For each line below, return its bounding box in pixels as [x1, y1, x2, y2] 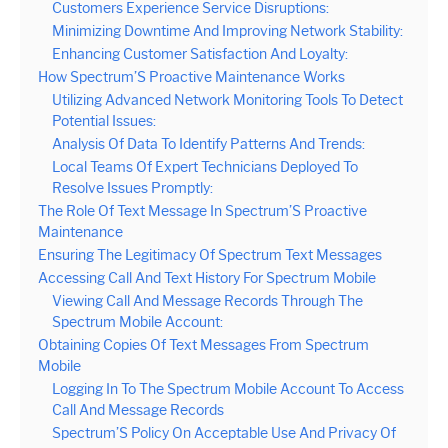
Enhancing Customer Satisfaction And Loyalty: [52, 44, 348, 63]
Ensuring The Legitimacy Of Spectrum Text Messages [38, 245, 382, 264]
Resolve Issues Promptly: [52, 178, 213, 197]
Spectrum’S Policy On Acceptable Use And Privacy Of [52, 423, 396, 442]
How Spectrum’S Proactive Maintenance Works [38, 67, 345, 86]
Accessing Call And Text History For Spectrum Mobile [38, 268, 376, 287]
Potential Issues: [52, 111, 156, 130]
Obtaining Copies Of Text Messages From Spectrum [38, 335, 369, 354]
